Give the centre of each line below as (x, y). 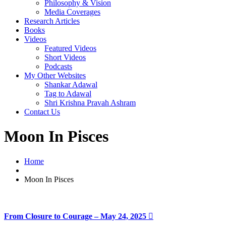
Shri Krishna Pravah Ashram (90, 103)
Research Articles (52, 21)
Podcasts (58, 66)
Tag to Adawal (68, 94)
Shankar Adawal (71, 84)
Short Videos (65, 57)
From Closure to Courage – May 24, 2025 (76, 216)
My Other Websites (55, 75)
